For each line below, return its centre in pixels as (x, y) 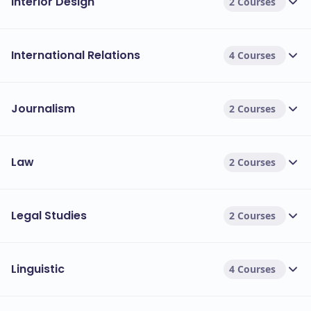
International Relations (76, 55)
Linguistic (38, 269)
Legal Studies (49, 216)
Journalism (43, 109)
